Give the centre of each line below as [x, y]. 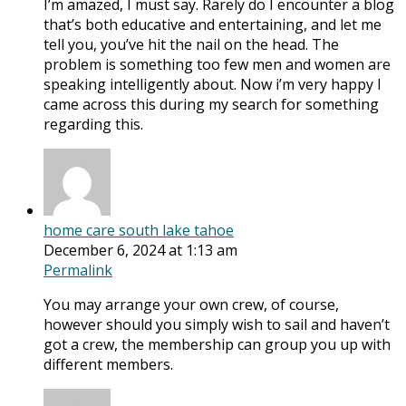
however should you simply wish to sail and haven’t [217, 325]
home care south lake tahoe [139, 231]
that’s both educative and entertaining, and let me [213, 25]
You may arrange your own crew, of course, [191, 305]
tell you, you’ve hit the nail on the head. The [191, 45]
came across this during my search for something [211, 105]
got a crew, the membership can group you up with [217, 345]
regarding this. [93, 125]
